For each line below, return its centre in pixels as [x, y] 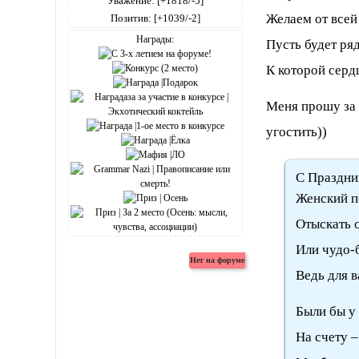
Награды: [155, 40]
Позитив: [131, 18]
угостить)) [297, 131]
